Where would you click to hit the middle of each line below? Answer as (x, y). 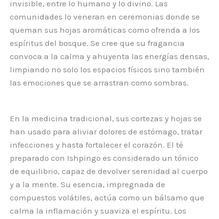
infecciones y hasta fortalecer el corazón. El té (97, 144)
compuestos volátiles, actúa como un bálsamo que (107, 197)
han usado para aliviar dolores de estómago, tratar (106, 131)
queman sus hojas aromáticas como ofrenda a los (105, 30)
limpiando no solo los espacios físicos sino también (107, 69)
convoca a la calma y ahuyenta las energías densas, (109, 56)
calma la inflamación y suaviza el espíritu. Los (98, 210)
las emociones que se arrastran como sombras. (99, 82)
